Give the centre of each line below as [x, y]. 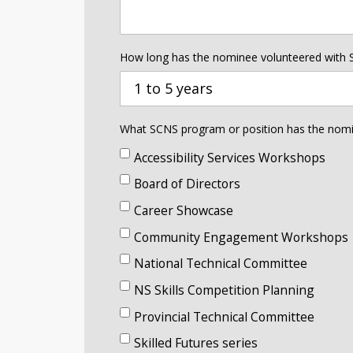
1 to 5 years [173, 88]
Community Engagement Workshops [241, 237]
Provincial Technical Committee [224, 316]
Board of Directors [187, 184]
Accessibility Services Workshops [230, 157]
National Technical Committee [221, 264]
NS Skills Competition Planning [224, 290]
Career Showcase [184, 211]
